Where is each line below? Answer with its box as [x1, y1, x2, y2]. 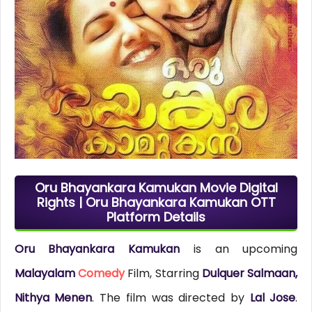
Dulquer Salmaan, [201, 265, 298, 282]
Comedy [78, 265, 125, 282]
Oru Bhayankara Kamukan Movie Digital [34, 179, 278, 197]
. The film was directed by [92, 290, 250, 306]
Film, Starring [125, 265, 202, 282]
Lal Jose [249, 290, 296, 306]
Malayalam [14, 265, 79, 282]
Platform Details [107, 208, 205, 226]
